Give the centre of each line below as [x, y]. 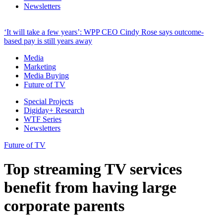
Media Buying [46, 75]
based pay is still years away [48, 41]
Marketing [40, 66]
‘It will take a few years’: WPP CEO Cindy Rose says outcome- [104, 32]
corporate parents [64, 206]
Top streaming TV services [93, 169]
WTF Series [43, 119]
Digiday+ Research [54, 110]
